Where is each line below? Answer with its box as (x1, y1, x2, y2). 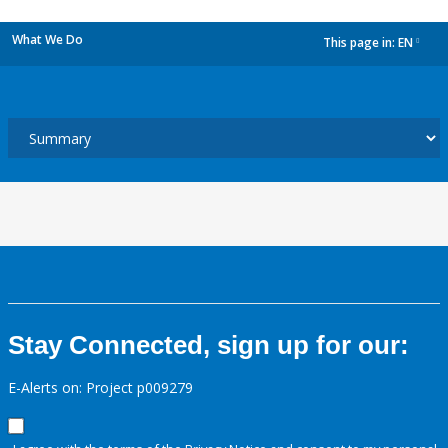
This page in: (323, 34, 398, 52)
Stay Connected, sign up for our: (8, 330, 409, 360)
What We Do (12, 31, 83, 48)
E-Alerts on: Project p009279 (8, 378, 193, 397)
